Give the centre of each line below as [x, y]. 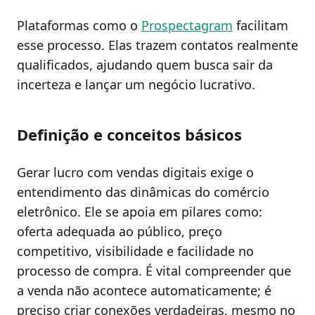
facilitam [261, 26]
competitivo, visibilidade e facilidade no [135, 251]
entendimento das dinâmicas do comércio [143, 192]
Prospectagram [187, 26]
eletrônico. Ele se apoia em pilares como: [140, 211]
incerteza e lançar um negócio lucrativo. [136, 85]
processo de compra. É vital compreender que [154, 270]
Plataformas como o [79, 26]
